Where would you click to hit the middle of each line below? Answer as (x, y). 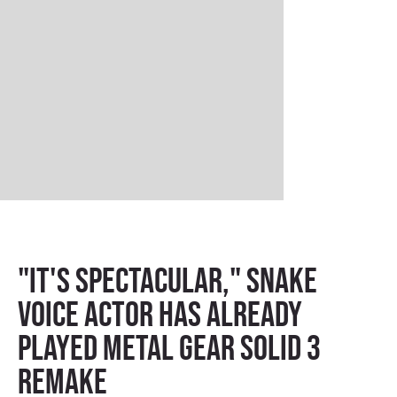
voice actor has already (160, 314)
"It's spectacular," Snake (167, 280)
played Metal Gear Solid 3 (169, 348)
